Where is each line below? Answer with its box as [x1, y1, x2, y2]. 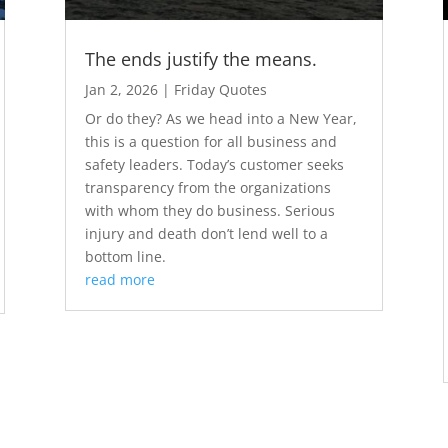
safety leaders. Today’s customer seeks [84, 155, 344, 175]
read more [84, 270, 155, 290]
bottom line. [84, 247, 166, 267]
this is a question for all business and [84, 132, 337, 152]
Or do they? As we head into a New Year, [84, 109, 357, 129]
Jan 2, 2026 [84, 80, 158, 100]
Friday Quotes [173, 80, 267, 100]
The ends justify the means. [84, 47, 317, 72]
